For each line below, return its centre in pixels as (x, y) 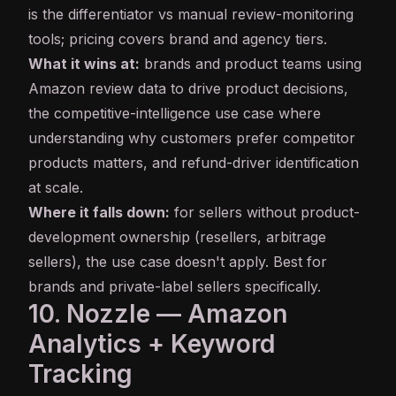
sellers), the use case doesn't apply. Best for (178, 262)
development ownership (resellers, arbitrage (177, 237)
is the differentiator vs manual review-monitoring (191, 15)
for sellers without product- (265, 213)
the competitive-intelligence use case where (175, 114)
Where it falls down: (99, 213)
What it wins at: (84, 64)
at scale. (56, 188)
